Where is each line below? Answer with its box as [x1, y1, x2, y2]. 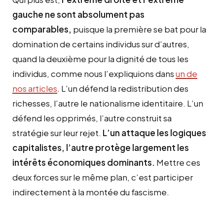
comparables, [12, 24, 73, 35]
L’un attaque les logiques [103, 127, 206, 139]
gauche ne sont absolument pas [12, 9, 145, 20]
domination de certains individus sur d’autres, [12, 38, 189, 50]
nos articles [12, 83, 57, 94]
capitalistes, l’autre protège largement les [12, 142, 189, 153]
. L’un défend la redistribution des [57, 83, 188, 94]
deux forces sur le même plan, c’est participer [12, 172, 193, 183]
